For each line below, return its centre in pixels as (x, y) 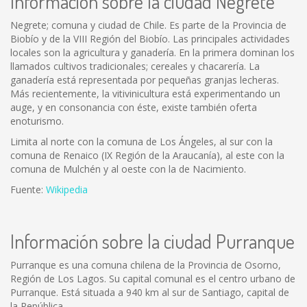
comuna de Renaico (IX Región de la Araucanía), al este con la (147, 155)
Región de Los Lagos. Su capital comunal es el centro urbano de (153, 279)
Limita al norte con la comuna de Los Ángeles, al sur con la (142, 142)
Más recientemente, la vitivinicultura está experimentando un (145, 94)
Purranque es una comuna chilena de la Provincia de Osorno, (146, 265)
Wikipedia (67, 189)
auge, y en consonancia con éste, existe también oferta (134, 107)
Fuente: (28, 189)
